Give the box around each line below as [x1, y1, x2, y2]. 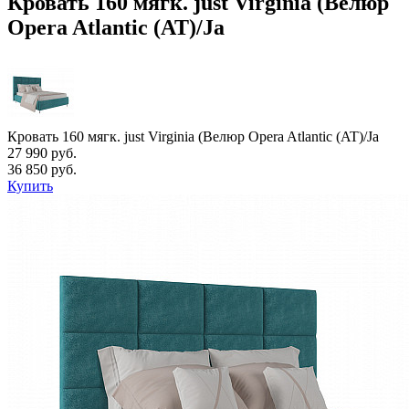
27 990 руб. [7, 144, 77, 161]
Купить [7, 177, 53, 194]
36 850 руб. [7, 161, 77, 177]
